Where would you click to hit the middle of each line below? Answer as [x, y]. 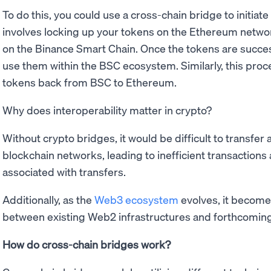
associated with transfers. [64, 172]
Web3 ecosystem [136, 200]
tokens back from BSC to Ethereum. [90, 82]
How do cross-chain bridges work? [87, 244]
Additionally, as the [48, 200]
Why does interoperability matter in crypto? [107, 110]
